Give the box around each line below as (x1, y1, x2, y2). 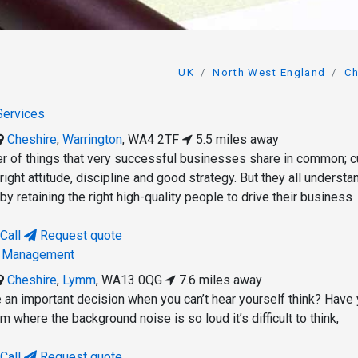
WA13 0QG (101, 272, 163, 288)
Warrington (62, 132, 123, 148)
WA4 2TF (128, 132, 180, 148)
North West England (213, 66, 326, 78)
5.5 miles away (193, 132, 280, 148)
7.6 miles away (176, 272, 263, 288)
